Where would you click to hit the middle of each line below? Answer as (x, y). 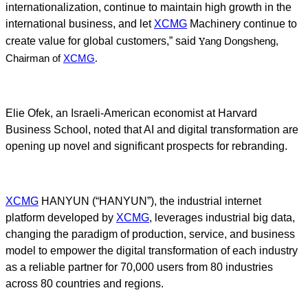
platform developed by (61, 218)
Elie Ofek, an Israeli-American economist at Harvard (131, 113)
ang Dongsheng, (242, 41)
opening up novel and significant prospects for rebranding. (148, 146)
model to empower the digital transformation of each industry (152, 251)
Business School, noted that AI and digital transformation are (152, 130)
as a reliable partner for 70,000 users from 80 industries (139, 267)
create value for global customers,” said (102, 41)
